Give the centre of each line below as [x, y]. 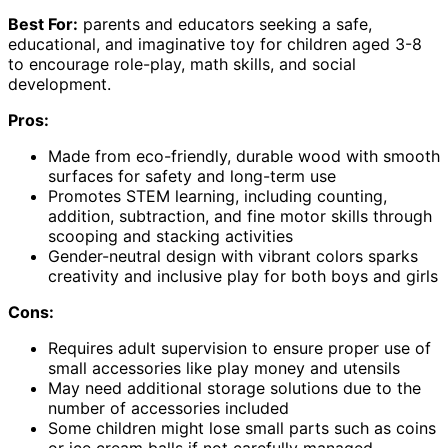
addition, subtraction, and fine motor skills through [240, 216]
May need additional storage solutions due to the [234, 388]
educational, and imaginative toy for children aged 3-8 [215, 44]
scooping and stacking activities [170, 236]
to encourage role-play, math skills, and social [182, 64]
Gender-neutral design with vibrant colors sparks [233, 256]
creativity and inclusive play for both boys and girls [243, 276]
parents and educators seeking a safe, [225, 24]
